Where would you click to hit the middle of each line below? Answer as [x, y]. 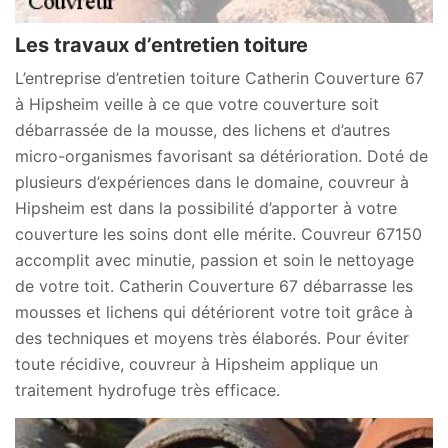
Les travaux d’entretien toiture [161, 45]
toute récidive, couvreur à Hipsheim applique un [196, 364]
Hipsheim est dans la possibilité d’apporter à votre [206, 208]
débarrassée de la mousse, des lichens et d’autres [202, 130]
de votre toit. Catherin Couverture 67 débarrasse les [214, 286]
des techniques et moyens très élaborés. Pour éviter [212, 338]
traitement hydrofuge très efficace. [147, 390]
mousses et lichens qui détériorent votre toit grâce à [214, 312]
